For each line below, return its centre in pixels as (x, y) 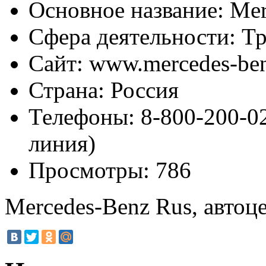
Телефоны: (82, 116)
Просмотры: (89, 170)
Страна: (66, 90)
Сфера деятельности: (132, 36)
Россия (142, 90)
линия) (62, 143)
